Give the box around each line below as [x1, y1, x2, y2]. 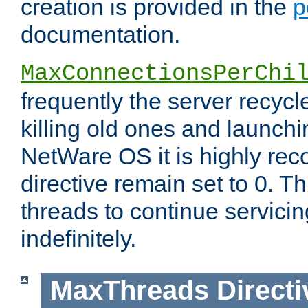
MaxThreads [49, 275, 209, 306]
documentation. [21, 21, 180, 48]
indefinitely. [21, 225, 136, 252]
